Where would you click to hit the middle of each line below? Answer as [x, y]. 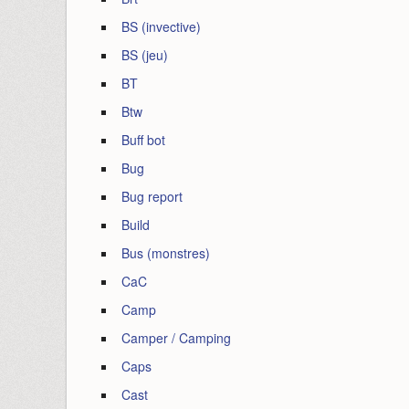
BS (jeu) [145, 55]
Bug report [152, 196]
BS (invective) [161, 26]
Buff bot [143, 140]
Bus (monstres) [166, 253]
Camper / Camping [176, 338]
